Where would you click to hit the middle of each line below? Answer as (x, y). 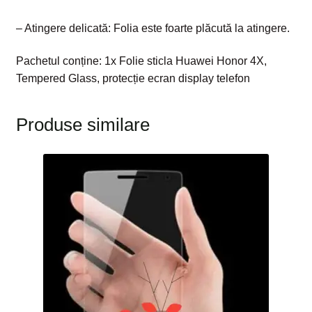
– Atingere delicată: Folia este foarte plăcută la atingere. (153, 28)
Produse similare (83, 125)
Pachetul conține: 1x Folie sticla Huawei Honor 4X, (141, 61)
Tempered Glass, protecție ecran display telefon (133, 79)
